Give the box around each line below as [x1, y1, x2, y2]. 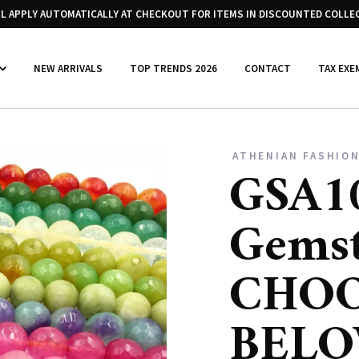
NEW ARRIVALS [34, 61, 103, 75]
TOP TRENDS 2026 [130, 61, 217, 75]
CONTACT [244, 61, 291, 75]
